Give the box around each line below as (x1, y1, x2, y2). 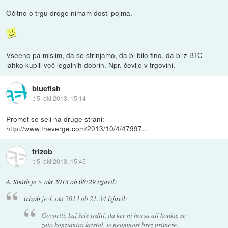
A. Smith (6, 177, 30, 186)
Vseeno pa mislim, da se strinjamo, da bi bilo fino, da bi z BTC (6, 50, 203, 61)
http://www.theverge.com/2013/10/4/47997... (6, 123, 149, 133)
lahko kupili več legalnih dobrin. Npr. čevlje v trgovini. (6, 60, 176, 70)
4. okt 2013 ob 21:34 (48, 193, 106, 204)
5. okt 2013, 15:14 (36, 93, 86, 102)
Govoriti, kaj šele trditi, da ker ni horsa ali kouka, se (41, 210, 186, 220)
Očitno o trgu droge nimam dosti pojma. (6, 8, 133, 18)
